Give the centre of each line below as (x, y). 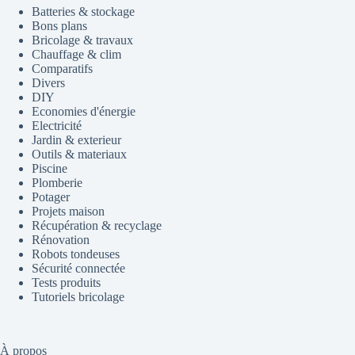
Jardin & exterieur (76, 140)
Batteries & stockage (83, 11)
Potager (51, 197)
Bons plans (59, 26)
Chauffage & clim (76, 54)
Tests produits (66, 282)
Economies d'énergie (84, 111)
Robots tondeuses (76, 254)
